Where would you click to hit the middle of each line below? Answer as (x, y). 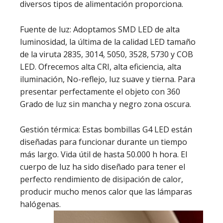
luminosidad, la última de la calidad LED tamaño (108, 42)
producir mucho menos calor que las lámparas (106, 192)
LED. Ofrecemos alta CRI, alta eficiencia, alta (101, 67)
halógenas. (40, 204)
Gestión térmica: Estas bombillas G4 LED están (106, 129)
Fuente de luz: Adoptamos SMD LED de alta (100, 29)
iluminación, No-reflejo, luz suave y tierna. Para (108, 79)
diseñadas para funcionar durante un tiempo (104, 142)
